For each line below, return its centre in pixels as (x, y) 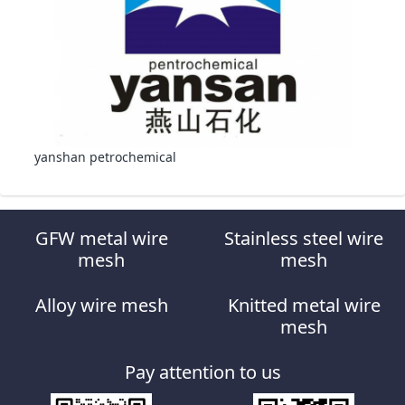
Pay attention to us (202, 372)
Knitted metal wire (304, 305)
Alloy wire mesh (101, 305)
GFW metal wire (101, 238)
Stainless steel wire (304, 238)
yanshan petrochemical (105, 157)
